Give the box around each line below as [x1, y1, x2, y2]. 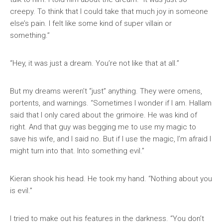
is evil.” [10, 186, 32, 195]
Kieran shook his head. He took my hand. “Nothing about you [10, 174, 212, 183]
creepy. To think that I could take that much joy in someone [10, 7, 208, 16]
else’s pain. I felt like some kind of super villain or [10, 19, 172, 28]
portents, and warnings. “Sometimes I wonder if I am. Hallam [10, 99, 212, 108]
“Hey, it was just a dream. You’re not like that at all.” [10, 59, 179, 68]
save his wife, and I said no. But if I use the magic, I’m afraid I [10, 134, 211, 143]
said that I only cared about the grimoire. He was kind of [10, 111, 197, 119]
